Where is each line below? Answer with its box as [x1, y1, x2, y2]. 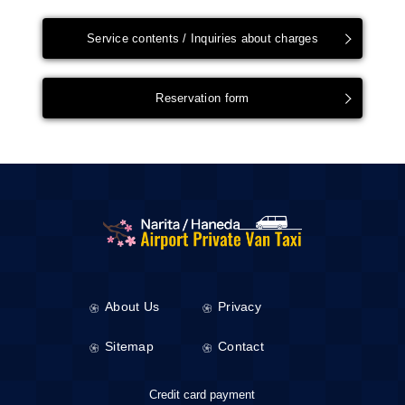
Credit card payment [149, 388, 256, 402]
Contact [217, 339, 264, 354]
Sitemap [104, 339, 154, 354]
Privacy [217, 299, 261, 315]
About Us [104, 299, 160, 315]
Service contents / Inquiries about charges [87, 32, 318, 46]
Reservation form [155, 91, 250, 105]
